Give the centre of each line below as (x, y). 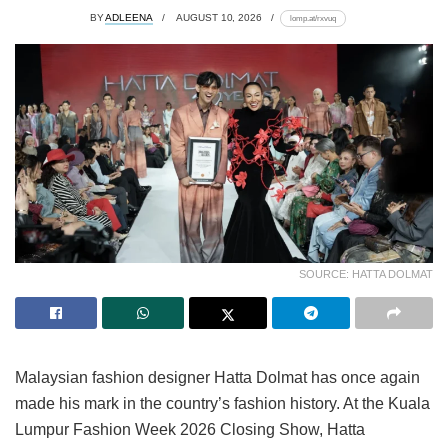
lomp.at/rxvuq (312, 17)
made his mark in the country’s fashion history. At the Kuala (222, 404)
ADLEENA (129, 17)
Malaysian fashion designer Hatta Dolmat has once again (217, 378)
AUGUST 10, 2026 (219, 17)
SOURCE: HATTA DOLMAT (366, 274)
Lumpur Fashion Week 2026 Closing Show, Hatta (190, 430)
